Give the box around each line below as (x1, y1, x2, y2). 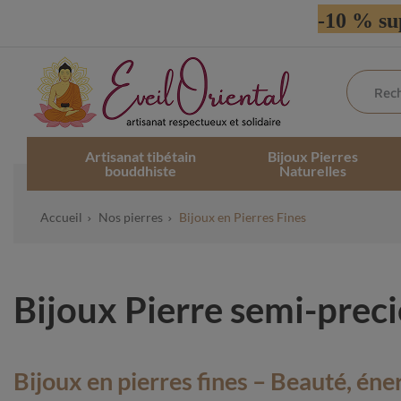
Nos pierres (98, 209, 163, 225)
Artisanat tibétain (84, 147, 196, 165)
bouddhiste (104, 161, 176, 179)
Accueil (39, 209, 82, 225)
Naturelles (279, 161, 347, 179)
